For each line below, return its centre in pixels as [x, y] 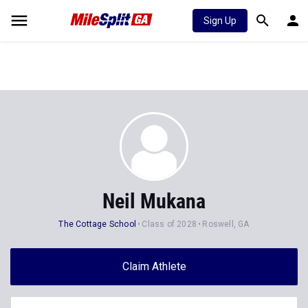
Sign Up [220, 21]
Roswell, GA [226, 224]
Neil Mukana [154, 201]
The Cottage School [97, 224]
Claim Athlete [154, 266]
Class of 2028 [169, 224]
